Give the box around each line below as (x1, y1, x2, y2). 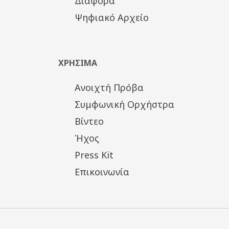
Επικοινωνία (74, 165, 129, 178)
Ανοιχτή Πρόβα (74, 81, 144, 94)
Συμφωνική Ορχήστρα (74, 98, 174, 110)
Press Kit (74, 148, 113, 161)
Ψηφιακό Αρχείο (74, 11, 149, 24)
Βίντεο (74, 114, 104, 127)
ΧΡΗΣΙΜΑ (58, 57, 98, 68)
